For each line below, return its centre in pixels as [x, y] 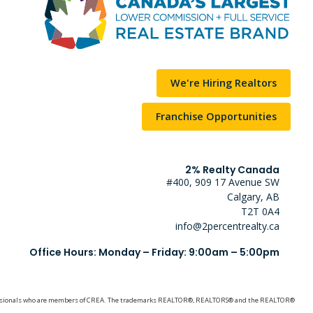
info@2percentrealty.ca [227, 226]
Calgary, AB [253, 197]
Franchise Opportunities [216, 116]
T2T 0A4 [260, 211]
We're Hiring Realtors [224, 82]
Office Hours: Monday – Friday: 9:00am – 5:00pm [154, 252]
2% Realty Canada [232, 170]
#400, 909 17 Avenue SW [223, 182]
